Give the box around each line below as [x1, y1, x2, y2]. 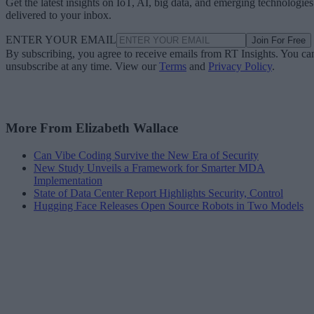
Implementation [34, 175, 102, 187]
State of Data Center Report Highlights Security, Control [34, 187, 283, 200]
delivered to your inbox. [6, 8, 111, 21]
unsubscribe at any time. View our [6, 60, 159, 72]
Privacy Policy [208, 60, 272, 72]
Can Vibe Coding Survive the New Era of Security [34, 149, 259, 162]
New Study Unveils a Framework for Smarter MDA [34, 162, 265, 175]
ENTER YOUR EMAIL [6, 33, 116, 46]
